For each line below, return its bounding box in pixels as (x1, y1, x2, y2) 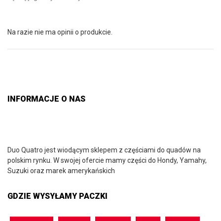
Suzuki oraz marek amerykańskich (7, 166, 115, 175)
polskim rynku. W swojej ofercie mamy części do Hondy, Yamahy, (7, 156, 207, 164)
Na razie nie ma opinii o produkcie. (7, 28, 112, 36)
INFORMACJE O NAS (7, 94, 85, 104)
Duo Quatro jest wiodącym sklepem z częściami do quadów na (7, 146, 201, 154)
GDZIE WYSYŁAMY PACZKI (7, 191, 108, 201)
